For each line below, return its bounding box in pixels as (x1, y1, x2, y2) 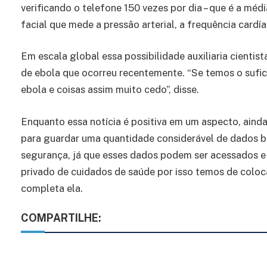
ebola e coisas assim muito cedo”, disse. (21, 83, 199, 96)
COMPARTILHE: (21, 212, 101, 225)
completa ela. (21, 182, 83, 194)
